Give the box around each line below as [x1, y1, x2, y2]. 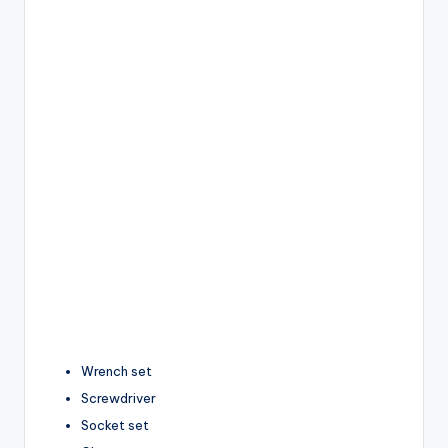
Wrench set [81, 363, 152, 380]
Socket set [81, 417, 149, 434]
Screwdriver [81, 390, 156, 407]
